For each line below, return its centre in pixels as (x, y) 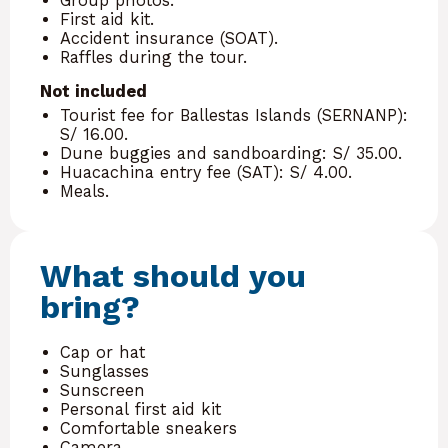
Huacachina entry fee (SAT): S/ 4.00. (206, 172)
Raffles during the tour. (153, 57)
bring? (90, 306)
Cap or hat (102, 352)
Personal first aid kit (140, 409)
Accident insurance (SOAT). (169, 38)
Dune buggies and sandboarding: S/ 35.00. (231, 153)
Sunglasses (104, 371)
